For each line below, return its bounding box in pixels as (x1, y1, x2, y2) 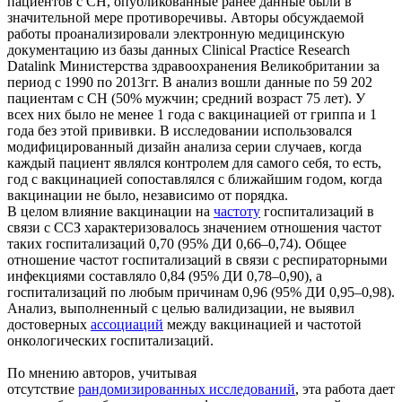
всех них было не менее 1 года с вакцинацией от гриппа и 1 (7, 106, 377, 122)
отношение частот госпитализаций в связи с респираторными (7, 251, 388, 267)
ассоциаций (91, 316, 163, 332)
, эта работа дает (295, 380, 395, 397)
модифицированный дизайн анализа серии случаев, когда (7, 138, 362, 154)
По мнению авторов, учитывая (7, 364, 197, 380)
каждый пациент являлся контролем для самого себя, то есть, (7, 154, 381, 170)
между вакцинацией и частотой (163, 316, 362, 332)
